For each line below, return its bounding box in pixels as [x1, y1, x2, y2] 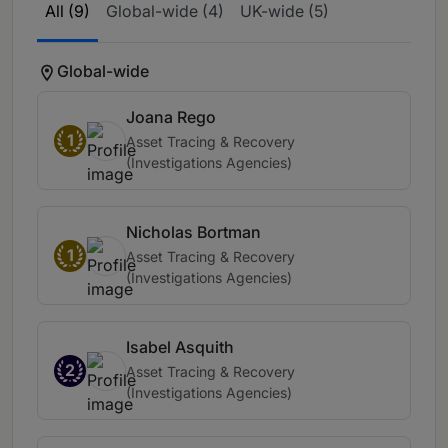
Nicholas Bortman [126, 222, 261, 243]
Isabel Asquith [126, 337, 234, 358]
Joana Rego [126, 107, 216, 128]
